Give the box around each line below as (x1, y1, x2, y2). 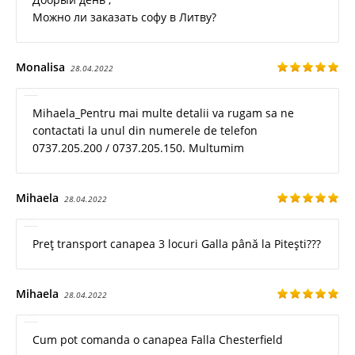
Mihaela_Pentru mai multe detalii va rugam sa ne (32, 105, 294, 120)
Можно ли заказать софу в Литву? (32, 9, 216, 25)
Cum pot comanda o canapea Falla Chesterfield (32, 331, 283, 347)
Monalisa (16, 59, 65, 74)
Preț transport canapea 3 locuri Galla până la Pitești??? (32, 235, 321, 251)
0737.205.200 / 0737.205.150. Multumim (32, 139, 244, 155)
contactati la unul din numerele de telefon (32, 122, 258, 138)
